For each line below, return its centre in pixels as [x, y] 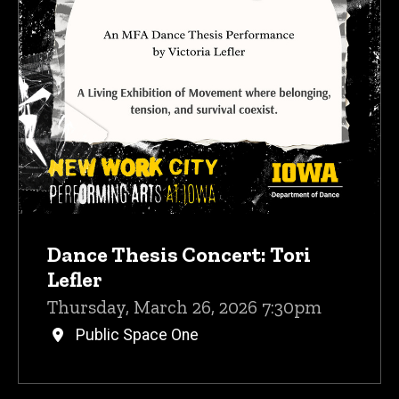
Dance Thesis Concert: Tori [179, 254]
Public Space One [137, 334]
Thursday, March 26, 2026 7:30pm [184, 306]
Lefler [74, 279]
